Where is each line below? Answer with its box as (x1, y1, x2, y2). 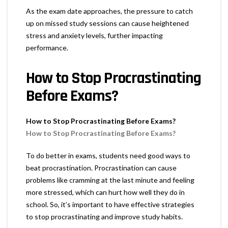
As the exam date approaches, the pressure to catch (26, 6, 193, 15)
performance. (26, 43, 68, 52)
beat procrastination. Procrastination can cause (26, 163, 177, 172)
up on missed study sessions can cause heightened (26, 18, 189, 27)
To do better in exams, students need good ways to (26, 151, 190, 160)
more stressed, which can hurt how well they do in (26, 187, 185, 196)
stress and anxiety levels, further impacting (26, 31, 163, 40)
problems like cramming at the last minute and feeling (26, 175, 194, 184)
